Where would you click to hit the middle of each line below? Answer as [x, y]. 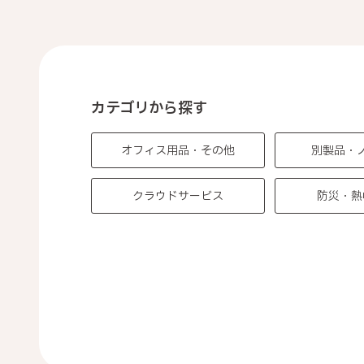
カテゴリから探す [149, 108]
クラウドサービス [178, 196]
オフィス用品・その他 [178, 150]
